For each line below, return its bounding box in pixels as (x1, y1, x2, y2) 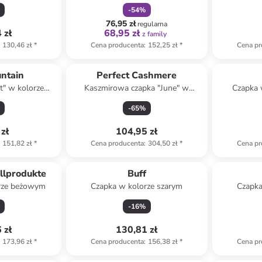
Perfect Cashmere (96, 69, 177, 82)
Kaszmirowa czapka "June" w (84, 82, 189, 94)
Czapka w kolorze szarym (91, 181, 183, 192)
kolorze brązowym (103, 94, 170, 105)
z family (142, 29, 167, 39)
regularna (137, 19, 168, 29)
